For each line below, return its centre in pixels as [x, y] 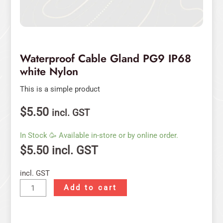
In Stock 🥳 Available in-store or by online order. [99, 135]
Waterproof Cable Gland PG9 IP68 [106, 59]
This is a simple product [60, 89]
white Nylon [49, 72]
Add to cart [90, 188]
